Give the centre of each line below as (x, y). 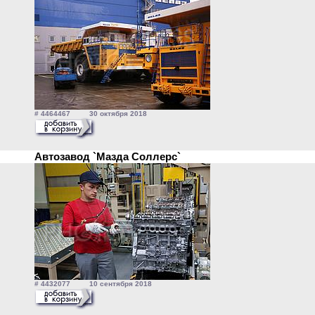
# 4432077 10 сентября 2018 (93, 284)
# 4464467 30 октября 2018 (91, 114)
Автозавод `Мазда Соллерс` (110, 156)
